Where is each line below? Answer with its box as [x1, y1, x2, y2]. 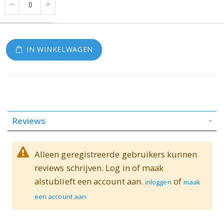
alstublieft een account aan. [34, 175, 145, 187]
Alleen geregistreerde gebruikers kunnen [34, 148, 197, 160]
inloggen [145, 177, 171, 186]
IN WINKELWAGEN [26, 44, 93, 54]
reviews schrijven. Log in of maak [34, 161, 164, 173]
